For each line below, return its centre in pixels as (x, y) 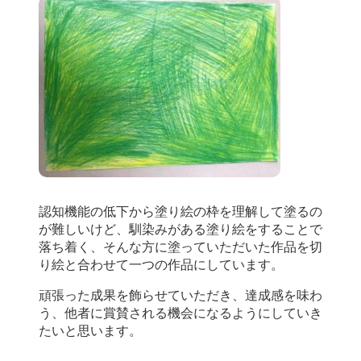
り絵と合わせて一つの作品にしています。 (161, 265)
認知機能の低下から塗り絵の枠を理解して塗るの (180, 212)
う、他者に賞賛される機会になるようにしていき (180, 313)
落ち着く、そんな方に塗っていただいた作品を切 (180, 247)
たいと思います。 (90, 331)
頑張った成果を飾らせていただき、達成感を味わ (180, 296)
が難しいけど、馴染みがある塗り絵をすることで (180, 230)
